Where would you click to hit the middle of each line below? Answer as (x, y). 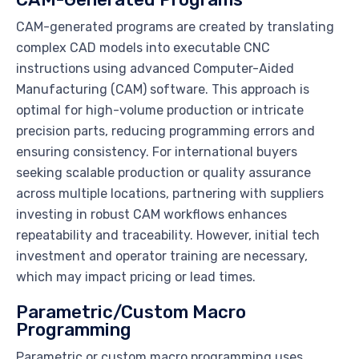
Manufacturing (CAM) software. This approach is (163, 90)
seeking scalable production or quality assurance (163, 173)
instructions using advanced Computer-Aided (155, 69)
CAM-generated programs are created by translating (175, 27)
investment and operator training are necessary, (162, 256)
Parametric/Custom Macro (131, 313)
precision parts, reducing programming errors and (165, 131)
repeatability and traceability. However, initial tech (168, 236)
